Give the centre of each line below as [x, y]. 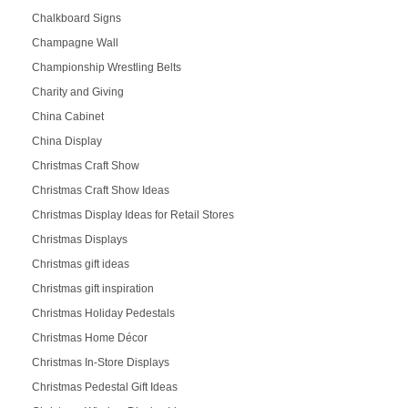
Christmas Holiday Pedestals [103, 313]
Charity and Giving [77, 92]
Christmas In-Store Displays [100, 362]
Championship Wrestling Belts [106, 67]
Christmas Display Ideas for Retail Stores [133, 214]
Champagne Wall [75, 42]
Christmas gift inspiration [92, 288]
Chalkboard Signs [76, 18]
